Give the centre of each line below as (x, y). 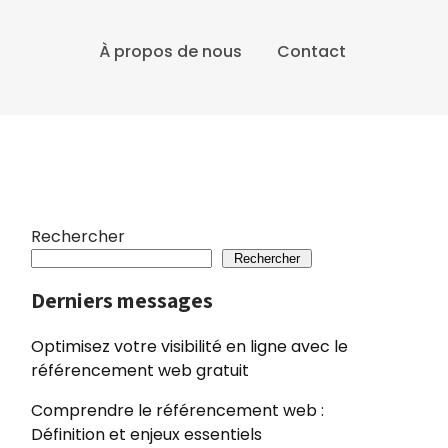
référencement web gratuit (140, 370)
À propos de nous (171, 51)
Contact (311, 51)
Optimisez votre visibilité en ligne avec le (189, 346)
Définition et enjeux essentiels (146, 434)
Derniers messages (122, 300)
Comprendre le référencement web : (177, 410)
